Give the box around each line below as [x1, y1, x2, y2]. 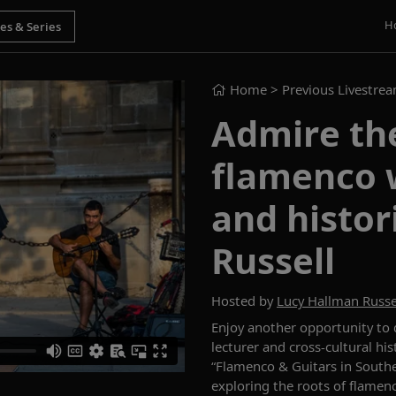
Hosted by [211, 292, 277, 309]
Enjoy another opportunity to [211, 318, 393, 336]
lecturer [211, 338, 263, 355]
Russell [211, 236, 335, 285]
